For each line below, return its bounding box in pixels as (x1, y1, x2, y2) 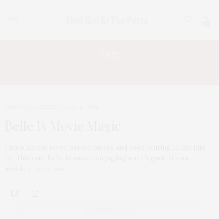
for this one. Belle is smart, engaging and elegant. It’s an (5, 153, 188, 162)
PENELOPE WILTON (56, 62, 163, 78)
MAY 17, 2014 (66, 103, 98, 110)
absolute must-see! (5, 164, 67, 173)
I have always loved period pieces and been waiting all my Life (5, 143, 206, 152)
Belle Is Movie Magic (5, 117, 121, 134)
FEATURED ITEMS (5, 103, 56, 110)
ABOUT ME (96, 207, 126, 213)
